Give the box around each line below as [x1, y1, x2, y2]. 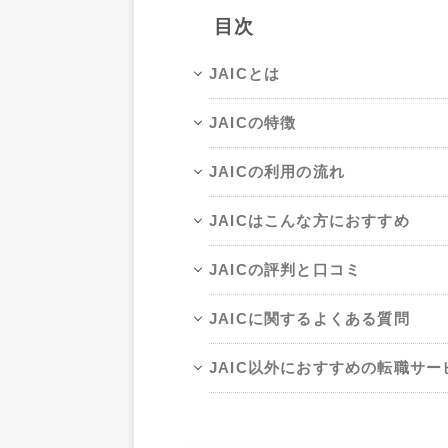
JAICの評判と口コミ [209, 261, 362, 279]
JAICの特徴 [209, 114, 297, 132]
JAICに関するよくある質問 [209, 310, 410, 328]
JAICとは [209, 65, 281, 83]
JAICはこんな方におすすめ [209, 212, 410, 230]
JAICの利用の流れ [209, 163, 345, 181]
